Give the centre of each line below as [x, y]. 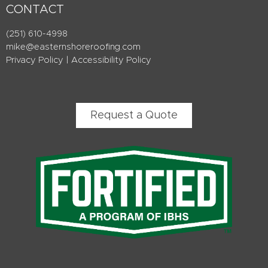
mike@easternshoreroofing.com [73, 47]
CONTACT [35, 9]
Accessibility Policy [111, 60]
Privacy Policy [35, 60]
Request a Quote [134, 115]
